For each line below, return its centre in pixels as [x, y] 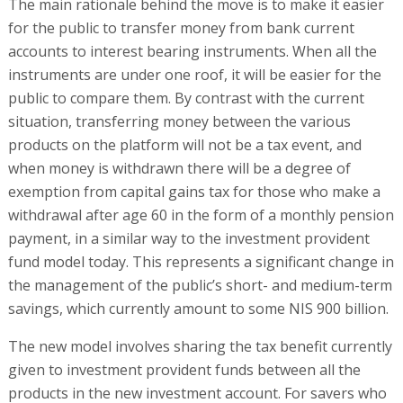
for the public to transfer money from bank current [181, 27]
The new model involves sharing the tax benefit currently [200, 346]
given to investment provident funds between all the [184, 369]
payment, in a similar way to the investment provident [188, 238]
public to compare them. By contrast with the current [186, 98]
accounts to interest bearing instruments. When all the [192, 51]
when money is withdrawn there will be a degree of [179, 168]
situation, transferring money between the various [179, 121]
